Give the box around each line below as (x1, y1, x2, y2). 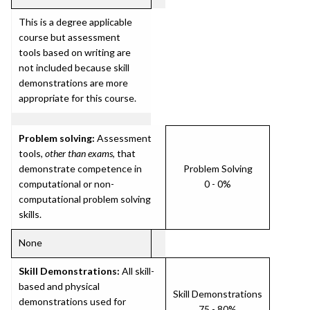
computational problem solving (19, 193, 151, 205)
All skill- (120, 265, 154, 277)
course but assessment (19, 31, 120, 43)
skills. (19, 208, 42, 220)
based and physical (19, 280, 100, 292)
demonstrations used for (19, 295, 126, 307)
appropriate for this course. (19, 92, 136, 104)
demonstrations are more (19, 77, 128, 89)
